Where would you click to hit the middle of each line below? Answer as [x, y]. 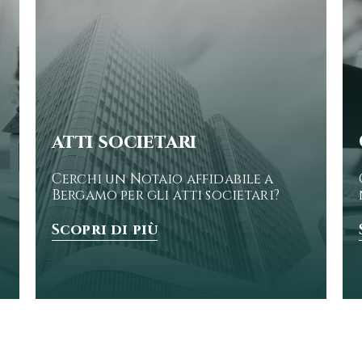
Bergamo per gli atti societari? [166, 196]
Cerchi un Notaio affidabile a [163, 179]
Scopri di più [105, 229]
